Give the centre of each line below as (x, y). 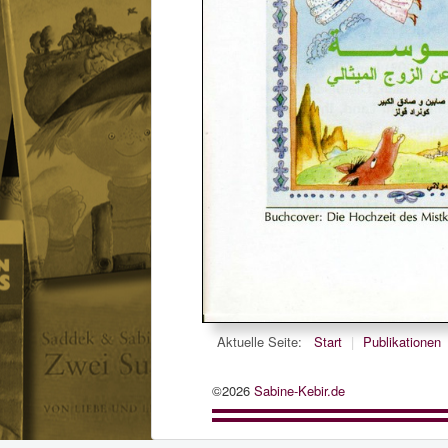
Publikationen (402, 342)
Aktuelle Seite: (263, 342)
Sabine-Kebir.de (299, 391)
